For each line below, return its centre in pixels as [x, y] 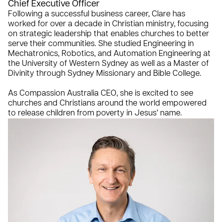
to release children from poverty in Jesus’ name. [95, 113]
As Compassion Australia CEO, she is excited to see [101, 93]
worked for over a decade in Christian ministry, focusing [108, 24]
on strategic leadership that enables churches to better [109, 34]
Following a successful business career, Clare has [97, 14]
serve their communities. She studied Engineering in [101, 44]
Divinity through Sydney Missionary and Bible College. [106, 74]
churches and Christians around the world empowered [107, 103]
